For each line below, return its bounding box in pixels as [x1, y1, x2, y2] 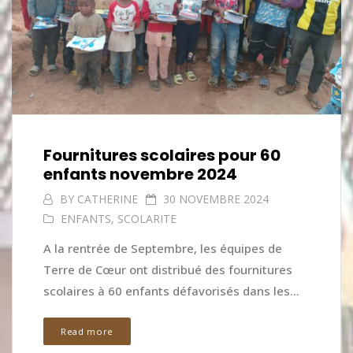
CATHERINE [77, 191, 138, 206]
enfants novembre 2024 [43, 163, 237, 186]
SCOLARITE [117, 210, 176, 226]
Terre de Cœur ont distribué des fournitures [43, 262, 292, 278]
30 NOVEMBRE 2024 [163, 191, 269, 206]
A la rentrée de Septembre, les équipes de [43, 240, 282, 257]
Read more [61, 325, 113, 337]
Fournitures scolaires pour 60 [43, 144, 281, 167]
